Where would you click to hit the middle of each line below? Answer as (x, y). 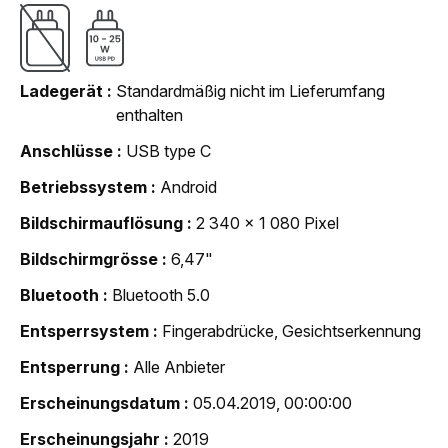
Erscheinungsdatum (100, 402)
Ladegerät (61, 90)
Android (188, 186)
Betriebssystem (83, 186)
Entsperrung (70, 366)
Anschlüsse (66, 150)
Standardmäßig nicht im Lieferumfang (250, 90)
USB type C (168, 150)
